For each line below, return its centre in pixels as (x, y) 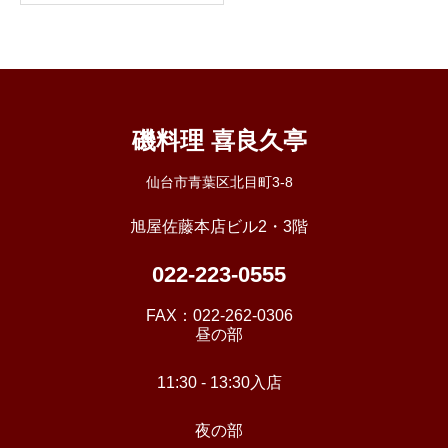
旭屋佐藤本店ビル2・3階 (219, 226)
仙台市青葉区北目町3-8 (219, 181)
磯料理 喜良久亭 (219, 140)
